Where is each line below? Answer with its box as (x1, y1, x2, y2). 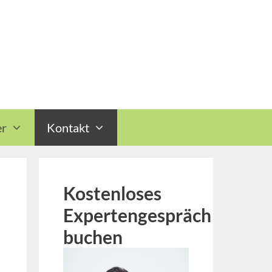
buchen (63, 226, 123, 248)
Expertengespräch (63, 204, 211, 226)
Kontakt (47, 120, 89, 135)
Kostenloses (63, 182, 161, 204)
